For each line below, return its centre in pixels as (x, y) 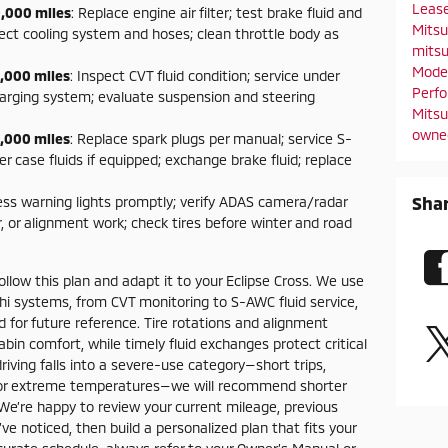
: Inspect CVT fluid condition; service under (204, 75)
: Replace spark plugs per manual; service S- (211, 138)
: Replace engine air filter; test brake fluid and (216, 12)
